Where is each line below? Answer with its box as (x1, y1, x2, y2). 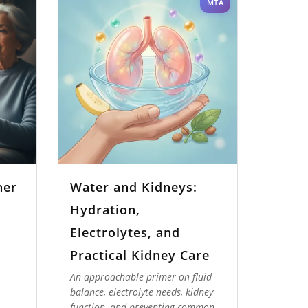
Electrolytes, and (70, 224, 180, 241)
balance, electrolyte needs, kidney (70, 285, 213, 298)
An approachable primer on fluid (70, 269, 212, 283)
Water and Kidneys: (70, 179, 197, 195)
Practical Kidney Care (70, 247, 210, 263)
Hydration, (70, 201, 140, 218)
